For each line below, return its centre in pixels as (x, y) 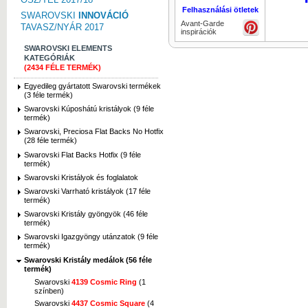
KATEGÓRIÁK (49, 58)
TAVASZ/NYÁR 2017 (62, 27)
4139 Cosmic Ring (104, 282)
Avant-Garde (202, 23)
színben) (49, 290)
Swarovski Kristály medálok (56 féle (88, 260)
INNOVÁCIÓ (103, 15)
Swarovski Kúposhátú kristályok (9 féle (89, 109)
